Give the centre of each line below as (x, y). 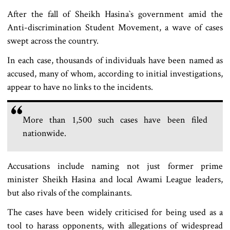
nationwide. (44, 133)
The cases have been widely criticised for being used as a (115, 213)
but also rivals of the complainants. (71, 193)
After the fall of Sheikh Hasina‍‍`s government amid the (115, 14)
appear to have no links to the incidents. (80, 87)
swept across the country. (54, 41)
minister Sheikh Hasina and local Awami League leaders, (115, 180)
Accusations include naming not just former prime (115, 166)
